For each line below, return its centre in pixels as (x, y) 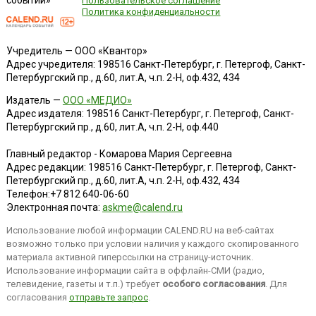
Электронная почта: (54, 207)
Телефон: (28, 194)
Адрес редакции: (47, 167)
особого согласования (213, 284)
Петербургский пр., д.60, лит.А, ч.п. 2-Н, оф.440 (112, 127)
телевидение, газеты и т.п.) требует (84, 284)
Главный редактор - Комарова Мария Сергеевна (119, 153)
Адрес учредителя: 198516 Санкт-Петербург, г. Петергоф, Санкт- (156, 64)
